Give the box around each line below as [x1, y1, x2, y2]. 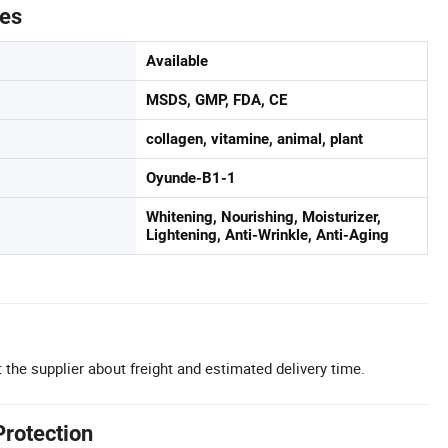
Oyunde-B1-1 [146, 169, 236, 187]
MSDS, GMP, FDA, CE [146, 91, 287, 109]
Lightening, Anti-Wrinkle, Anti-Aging [146, 226, 389, 244]
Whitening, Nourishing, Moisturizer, [146, 208, 381, 226]
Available [146, 52, 208, 70]
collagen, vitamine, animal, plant [146, 130, 363, 148]
